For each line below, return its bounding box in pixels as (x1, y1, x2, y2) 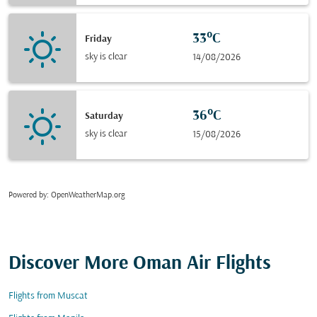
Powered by (8, 191, 47, 200)
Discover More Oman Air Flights (8, 253, 271, 275)
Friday (85, 33, 112, 45)
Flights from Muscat (8, 291, 88, 301)
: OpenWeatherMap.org (47, 191, 125, 200)
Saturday (85, 110, 123, 122)
